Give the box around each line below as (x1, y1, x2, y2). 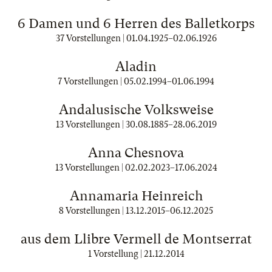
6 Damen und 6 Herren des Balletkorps (17, 16, 255, 31)
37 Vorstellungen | (55, 33, 126, 43)
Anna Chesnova (88, 145, 184, 160)
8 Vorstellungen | (59, 206, 126, 216)
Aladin (115, 59, 157, 74)
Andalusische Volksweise (58, 102, 214, 117)
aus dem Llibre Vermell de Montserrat (20, 231, 252, 246)
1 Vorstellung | (87, 249, 144, 259)
